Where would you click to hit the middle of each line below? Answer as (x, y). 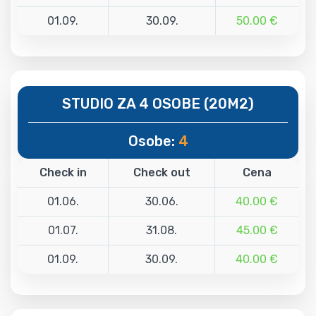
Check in (63, 172)
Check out (162, 172)
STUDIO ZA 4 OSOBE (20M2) (158, 103)
